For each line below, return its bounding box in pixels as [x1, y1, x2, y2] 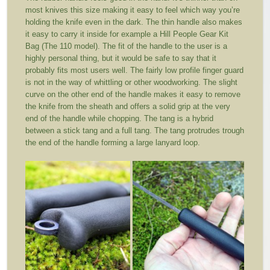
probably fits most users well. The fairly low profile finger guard [25, 66, 244, 75]
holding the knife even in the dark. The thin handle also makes [25, 17, 243, 27]
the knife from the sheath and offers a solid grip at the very [25, 102, 231, 111]
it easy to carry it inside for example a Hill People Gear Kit [25, 30, 229, 39]
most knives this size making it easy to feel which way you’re [25, 5, 240, 15]
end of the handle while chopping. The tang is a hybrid [25, 114, 214, 124]
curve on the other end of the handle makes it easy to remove [25, 90, 241, 99]
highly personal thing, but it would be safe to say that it [25, 54, 217, 63]
